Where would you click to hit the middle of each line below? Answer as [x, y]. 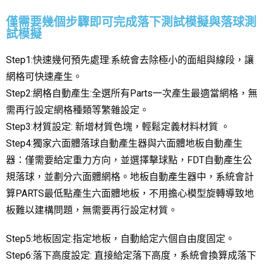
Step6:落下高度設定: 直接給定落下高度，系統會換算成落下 [131, 255]
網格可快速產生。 [44, 76]
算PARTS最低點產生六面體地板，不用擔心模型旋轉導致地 [130, 193]
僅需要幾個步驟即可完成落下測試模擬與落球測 [131, 22]
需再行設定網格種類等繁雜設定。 [77, 110]
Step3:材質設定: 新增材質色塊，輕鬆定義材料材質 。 [118, 126]
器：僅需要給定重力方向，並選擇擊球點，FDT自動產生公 [129, 160]
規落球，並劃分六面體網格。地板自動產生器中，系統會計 [130, 176]
